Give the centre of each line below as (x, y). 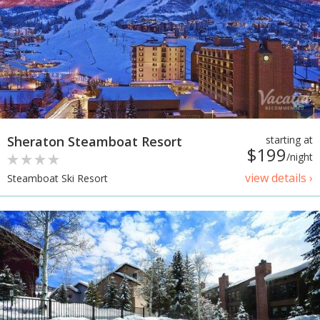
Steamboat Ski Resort (57, 178)
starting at (289, 139)
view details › (279, 177)
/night (300, 156)
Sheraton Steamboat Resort (95, 141)
